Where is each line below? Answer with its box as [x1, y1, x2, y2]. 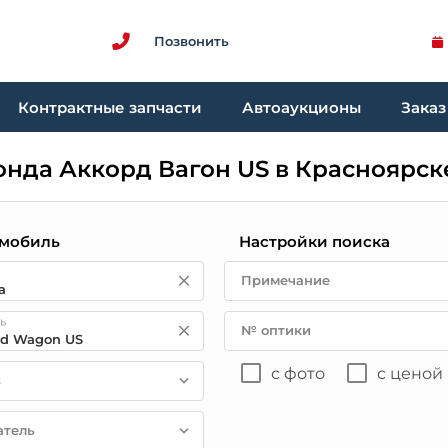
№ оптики [240, 322, 311, 338]
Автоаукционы [242, 97, 361, 117]
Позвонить [154, 32, 229, 49]
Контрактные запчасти [18, 97, 202, 117]
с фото [270, 363, 325, 383]
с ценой [376, 363, 443, 383]
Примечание [240, 272, 330, 288]
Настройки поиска [238, 232, 390, 251]
